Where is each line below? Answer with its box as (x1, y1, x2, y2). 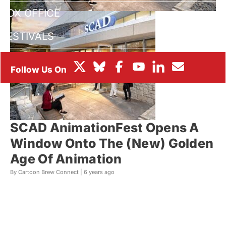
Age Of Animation (10, 151, 122, 167)
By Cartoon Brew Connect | (10, 168, 84, 176)
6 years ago (84, 168, 115, 176)
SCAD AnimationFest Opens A (10, 120, 199, 136)
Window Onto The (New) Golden (10, 136, 214, 151)
